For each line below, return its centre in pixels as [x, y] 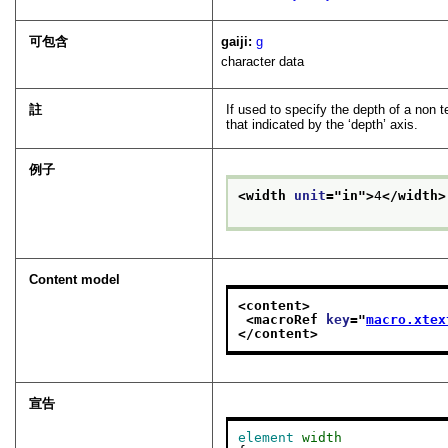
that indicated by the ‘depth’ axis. [322, 124]
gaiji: [239, 41]
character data [263, 62]
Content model [75, 279]
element [266, 437]
